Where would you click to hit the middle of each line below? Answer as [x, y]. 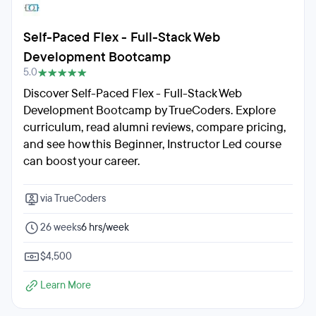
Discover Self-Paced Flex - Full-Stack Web [133, 93]
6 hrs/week [105, 227]
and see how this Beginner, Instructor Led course [152, 144]
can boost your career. [81, 161]
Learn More [66, 285]
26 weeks [61, 227]
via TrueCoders [73, 199]
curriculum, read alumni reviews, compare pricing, [154, 127]
